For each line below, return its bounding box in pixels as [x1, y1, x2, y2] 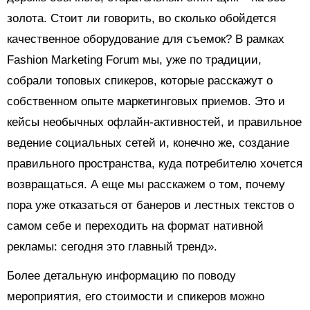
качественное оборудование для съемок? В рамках [7, 32, 284, 46]
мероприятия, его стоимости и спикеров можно [7, 289, 264, 303]
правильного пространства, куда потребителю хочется [7, 156, 302, 170]
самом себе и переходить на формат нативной [7, 219, 264, 232]
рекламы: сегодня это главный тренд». [7, 239, 217, 253]
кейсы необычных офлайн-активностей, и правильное [7, 115, 302, 129]
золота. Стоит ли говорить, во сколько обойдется [7, 11, 276, 25]
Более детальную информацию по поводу [7, 268, 236, 282]
